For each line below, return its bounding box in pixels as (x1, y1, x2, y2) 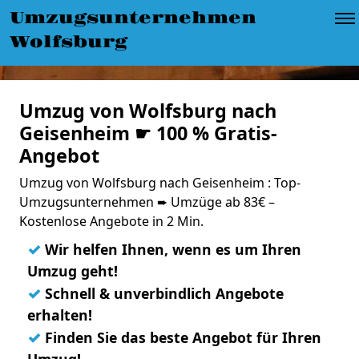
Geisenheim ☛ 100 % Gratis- (19, 120, 277, 146)
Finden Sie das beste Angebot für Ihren (41, 328, 321, 347)
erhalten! (27, 305, 92, 325)
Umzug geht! (27, 261, 118, 280)
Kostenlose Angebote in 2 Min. (19, 212, 204, 230)
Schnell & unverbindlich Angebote (41, 284, 284, 303)
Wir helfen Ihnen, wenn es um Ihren (41, 240, 301, 259)
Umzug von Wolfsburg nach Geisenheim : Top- (19, 174, 301, 192)
